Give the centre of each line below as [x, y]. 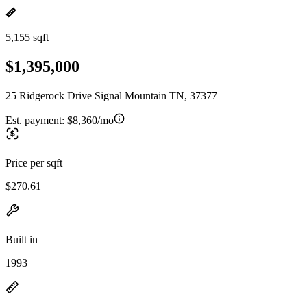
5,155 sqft [27, 37]
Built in [22, 239]
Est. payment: [36, 120]
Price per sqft [34, 162]
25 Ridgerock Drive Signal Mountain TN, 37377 [111, 95]
